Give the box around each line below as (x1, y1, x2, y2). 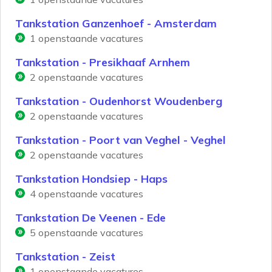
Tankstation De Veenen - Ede (15, 211, 166, 225)
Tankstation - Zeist (15, 250, 115, 264)
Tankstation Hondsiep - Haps (15, 172, 168, 186)
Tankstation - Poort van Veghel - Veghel (15, 133, 226, 148)
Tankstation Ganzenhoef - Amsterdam (15, 16, 217, 31)
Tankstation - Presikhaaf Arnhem (15, 55, 190, 70)
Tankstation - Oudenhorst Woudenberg (15, 94, 222, 109)
